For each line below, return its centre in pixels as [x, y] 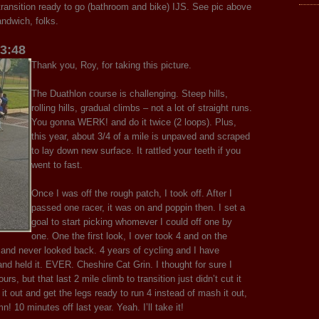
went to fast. [57, 164]
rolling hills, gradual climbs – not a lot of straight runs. [142, 108]
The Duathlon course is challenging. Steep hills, [130, 93]
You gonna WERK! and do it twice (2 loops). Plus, [134, 122]
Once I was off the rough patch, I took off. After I [132, 193]
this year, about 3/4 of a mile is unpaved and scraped [141, 136]
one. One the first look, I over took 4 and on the [129, 236]
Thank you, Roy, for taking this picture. [111, 65]
